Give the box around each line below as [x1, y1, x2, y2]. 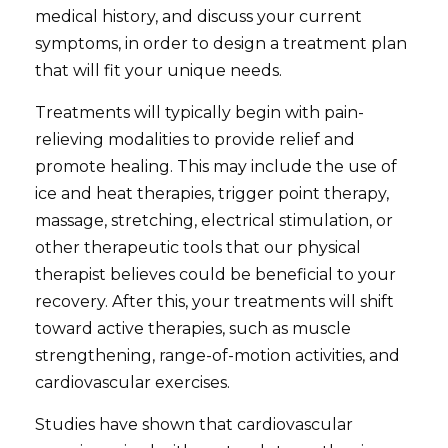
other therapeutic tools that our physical [35, 237, 362, 257]
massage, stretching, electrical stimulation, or [35, 210, 394, 230]
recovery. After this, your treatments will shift [35, 291, 395, 311]
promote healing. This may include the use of [35, 156, 398, 176]
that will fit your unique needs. [35, 60, 283, 80]
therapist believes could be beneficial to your [35, 264, 397, 284]
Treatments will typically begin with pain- [35, 102, 365, 122]
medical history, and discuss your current [35, 6, 363, 26]
